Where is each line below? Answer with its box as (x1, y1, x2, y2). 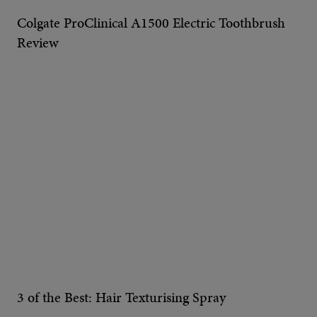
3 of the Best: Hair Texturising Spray (17, 287, 226, 307)
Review (17, 33, 59, 52)
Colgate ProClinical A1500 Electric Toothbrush (17, 13, 285, 33)
